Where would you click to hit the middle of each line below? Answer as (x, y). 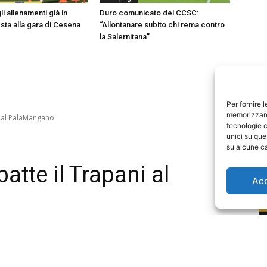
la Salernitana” (125, 36)
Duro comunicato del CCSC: (149, 13)
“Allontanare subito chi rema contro (162, 24)
